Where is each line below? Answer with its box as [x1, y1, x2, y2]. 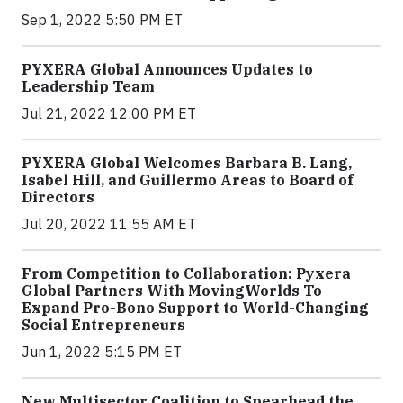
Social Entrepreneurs [22, 316, 185, 334]
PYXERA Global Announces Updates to [22, 60, 313, 78]
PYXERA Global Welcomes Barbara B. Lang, [22, 154, 352, 172]
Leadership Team [22, 77, 155, 95]
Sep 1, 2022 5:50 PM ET [22, 11, 183, 29]
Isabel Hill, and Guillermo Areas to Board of [22, 171, 354, 189]
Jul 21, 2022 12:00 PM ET [22, 104, 196, 122]
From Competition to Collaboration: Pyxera [22, 264, 351, 282]
